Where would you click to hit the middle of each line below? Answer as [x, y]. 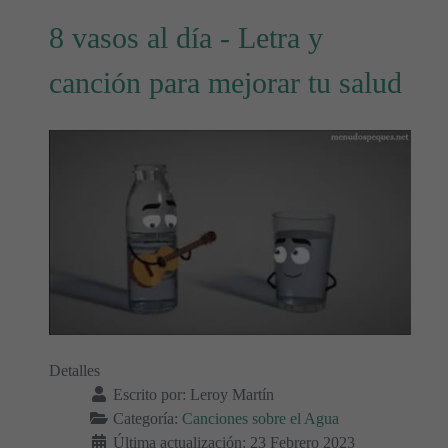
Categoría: [145, 419]
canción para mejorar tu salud [225, 83]
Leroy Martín [232, 395]
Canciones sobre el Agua [260, 419]
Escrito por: [149, 395]
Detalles [74, 371]
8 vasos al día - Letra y [186, 38]
